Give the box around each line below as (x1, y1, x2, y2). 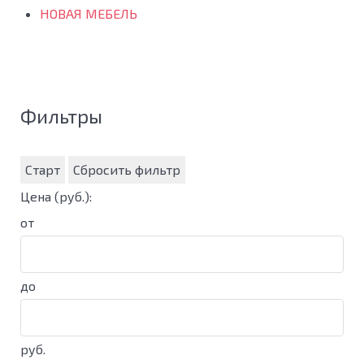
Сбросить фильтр (73, 162, 180, 178)
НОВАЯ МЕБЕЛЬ (40, 6, 137, 22)
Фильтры (20, 104, 102, 128)
